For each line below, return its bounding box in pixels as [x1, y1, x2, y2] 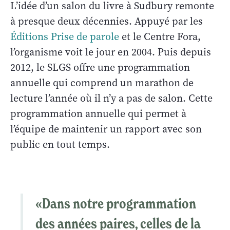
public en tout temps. [10, 137, 110, 151]
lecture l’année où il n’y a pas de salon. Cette [10, 91, 213, 105]
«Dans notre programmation [35, 194, 196, 212]
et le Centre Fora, [119, 29, 201, 44]
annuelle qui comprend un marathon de [10, 75, 194, 90]
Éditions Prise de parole [10, 29, 119, 44]
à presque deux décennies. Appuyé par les [10, 14, 203, 28]
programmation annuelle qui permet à [10, 106, 186, 121]
